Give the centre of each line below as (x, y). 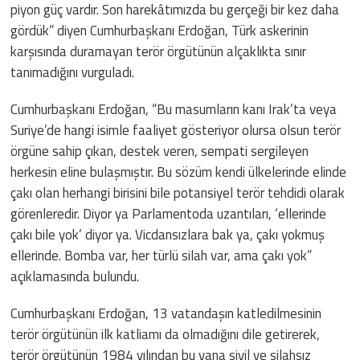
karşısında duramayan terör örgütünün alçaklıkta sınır (159, 51)
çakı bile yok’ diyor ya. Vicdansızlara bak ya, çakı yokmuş (168, 234)
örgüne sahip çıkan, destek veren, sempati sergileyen (160, 151)
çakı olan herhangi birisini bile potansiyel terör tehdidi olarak (178, 192)
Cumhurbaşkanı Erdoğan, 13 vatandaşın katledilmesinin (166, 313)
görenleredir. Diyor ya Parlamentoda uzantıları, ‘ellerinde (169, 213)
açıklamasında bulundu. (75, 276)
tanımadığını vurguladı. (73, 72)
